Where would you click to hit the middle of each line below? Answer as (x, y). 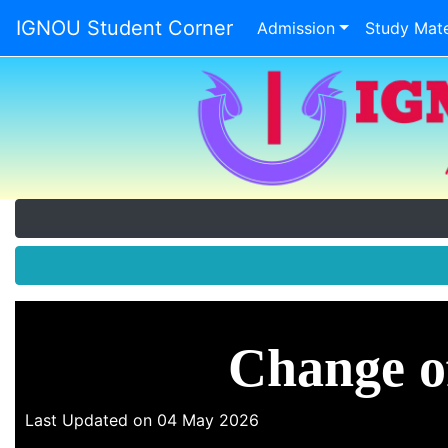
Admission (296, 28)
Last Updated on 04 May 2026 (142, 419)
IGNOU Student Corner (124, 28)
